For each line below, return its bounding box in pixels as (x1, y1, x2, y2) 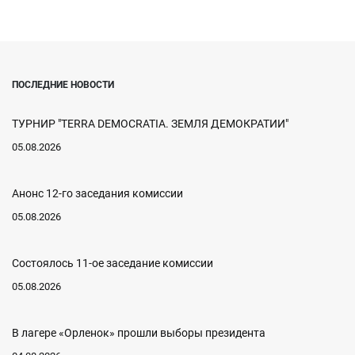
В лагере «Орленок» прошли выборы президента (12, 326, 265, 340)
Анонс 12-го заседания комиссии (12, 187, 183, 200)
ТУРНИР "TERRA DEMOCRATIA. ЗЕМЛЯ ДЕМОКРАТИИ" (12, 117, 288, 131)
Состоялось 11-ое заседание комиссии (12, 257, 213, 270)
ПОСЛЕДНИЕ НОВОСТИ (12, 79, 114, 91)
